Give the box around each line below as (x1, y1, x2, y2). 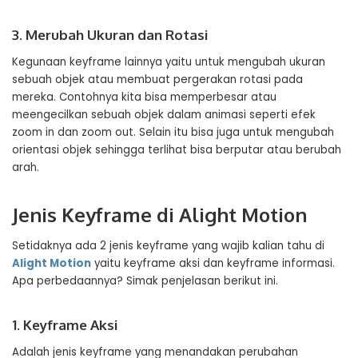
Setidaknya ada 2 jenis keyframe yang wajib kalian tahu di (12, 238, 324, 253)
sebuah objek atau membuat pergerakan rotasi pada (12, 72, 303, 87)
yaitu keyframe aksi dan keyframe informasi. (91, 256, 335, 271)
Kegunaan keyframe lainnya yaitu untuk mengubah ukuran (12, 54, 325, 70)
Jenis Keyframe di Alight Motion (12, 202, 307, 227)
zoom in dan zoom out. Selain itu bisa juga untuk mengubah (12, 125, 334, 140)
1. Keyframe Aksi (12, 316, 117, 333)
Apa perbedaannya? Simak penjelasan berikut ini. (12, 273, 278, 288)
